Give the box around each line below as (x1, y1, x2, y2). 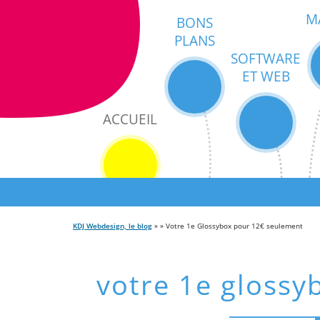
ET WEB (241, 67, 290, 85)
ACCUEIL (103, 110, 157, 128)
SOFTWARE (231, 49, 301, 67)
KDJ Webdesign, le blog (73, 221, 152, 231)
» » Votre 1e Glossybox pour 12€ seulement (152, 221, 303, 231)
